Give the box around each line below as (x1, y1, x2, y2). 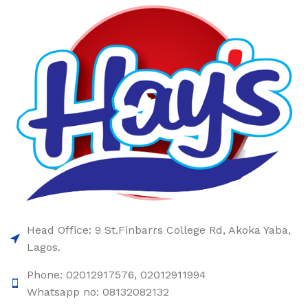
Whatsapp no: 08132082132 (27, 285, 169, 299)
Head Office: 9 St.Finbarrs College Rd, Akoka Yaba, (27, 223, 291, 237)
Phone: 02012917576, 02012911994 (27, 268, 206, 282)
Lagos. (27, 241, 60, 254)
